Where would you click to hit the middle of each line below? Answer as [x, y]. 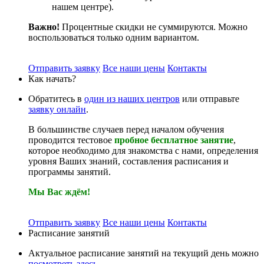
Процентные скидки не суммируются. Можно [154, 27]
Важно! [44, 27]
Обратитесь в [56, 99]
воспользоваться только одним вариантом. [114, 38]
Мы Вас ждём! [59, 192]
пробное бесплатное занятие [174, 140]
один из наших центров [132, 99]
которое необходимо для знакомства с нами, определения [143, 151]
